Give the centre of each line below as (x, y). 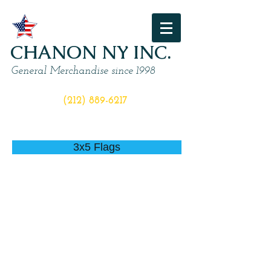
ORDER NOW (95, 89)
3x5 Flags (97, 147)
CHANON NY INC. (91, 52)
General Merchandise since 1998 (83, 71)
